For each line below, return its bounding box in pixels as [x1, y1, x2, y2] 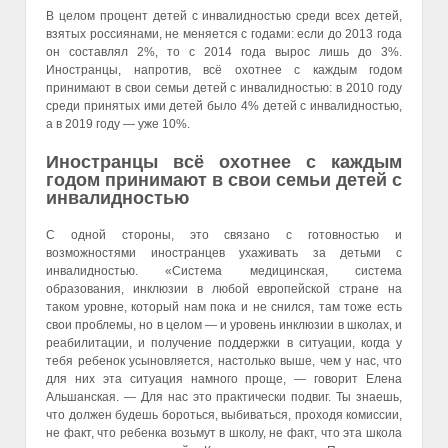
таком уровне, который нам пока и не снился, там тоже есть [46, 299, 402, 314]
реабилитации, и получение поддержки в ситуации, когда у [46, 335, 402, 350]
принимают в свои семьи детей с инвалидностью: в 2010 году [46, 81, 402, 96]
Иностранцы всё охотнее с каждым [46, 151, 402, 172]
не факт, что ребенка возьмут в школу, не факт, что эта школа [46, 425, 402, 440]
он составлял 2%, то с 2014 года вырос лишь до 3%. [46, 45, 402, 60]
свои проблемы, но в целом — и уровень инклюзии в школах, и [46, 317, 402, 332]
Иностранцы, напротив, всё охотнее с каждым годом [46, 63, 402, 78]
